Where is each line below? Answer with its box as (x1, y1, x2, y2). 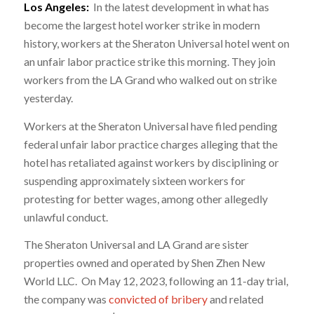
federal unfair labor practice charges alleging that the (23, 137, 278, 151)
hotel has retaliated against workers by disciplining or (23, 155, 279, 169)
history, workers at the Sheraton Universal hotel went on (23, 36, 289, 50)
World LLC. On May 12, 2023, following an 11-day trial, (23, 274, 288, 288)
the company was (23, 292, 109, 306)
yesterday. (23, 91, 73, 105)
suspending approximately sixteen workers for (23, 173, 245, 187)
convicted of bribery (108, 292, 207, 306)
